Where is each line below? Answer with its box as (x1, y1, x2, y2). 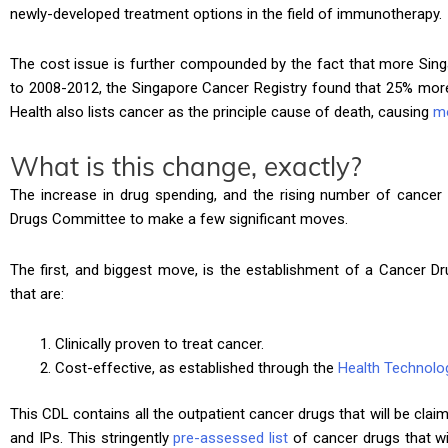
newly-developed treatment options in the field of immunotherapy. (10, 4, 442, 23)
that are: (10, 284, 64, 303)
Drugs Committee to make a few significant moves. (10, 210, 348, 229)
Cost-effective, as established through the (55, 358, 338, 377)
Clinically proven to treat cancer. (55, 334, 264, 353)
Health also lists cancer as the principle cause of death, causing (10, 103, 433, 122)
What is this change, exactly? (10, 150, 362, 184)
